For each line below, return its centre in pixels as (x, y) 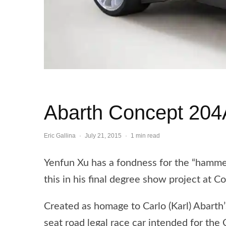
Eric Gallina (60, 136)
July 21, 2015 (103, 136)
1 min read (145, 136)
